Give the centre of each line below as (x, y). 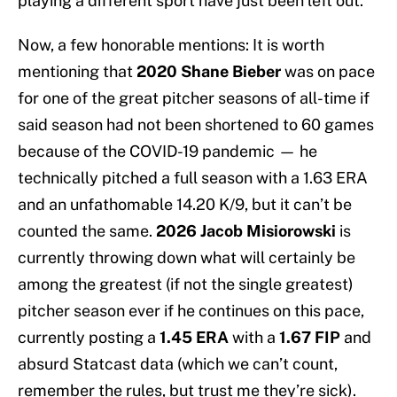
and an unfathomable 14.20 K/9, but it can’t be (185, 205)
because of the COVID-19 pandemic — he (167, 152)
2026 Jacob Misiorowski (248, 231)
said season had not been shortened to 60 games (196, 125)
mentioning (58, 72)
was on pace (330, 72)
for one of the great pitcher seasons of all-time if (194, 98)
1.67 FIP (311, 338)
